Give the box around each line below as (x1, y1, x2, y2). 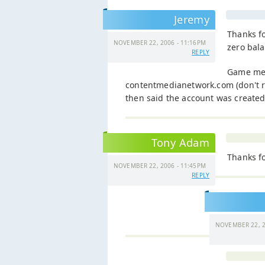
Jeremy (173, 12, 209, 27)
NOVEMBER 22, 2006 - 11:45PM (114, 161, 206, 170)
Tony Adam (151, 135, 209, 150)
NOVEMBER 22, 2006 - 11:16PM (114, 38, 206, 47)
